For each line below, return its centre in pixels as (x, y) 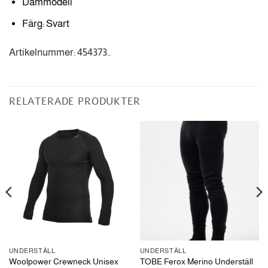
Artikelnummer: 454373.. (60, 52)
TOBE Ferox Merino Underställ (196, 262)
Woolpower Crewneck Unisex (63, 261)
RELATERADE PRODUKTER (75, 102)
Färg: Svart (45, 24)
